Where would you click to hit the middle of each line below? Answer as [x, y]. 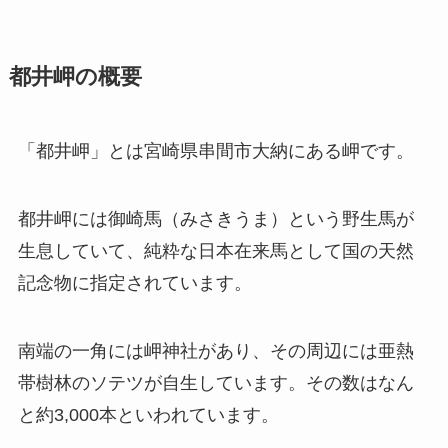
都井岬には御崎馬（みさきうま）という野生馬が [215, 219]
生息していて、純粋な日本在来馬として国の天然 [215, 251]
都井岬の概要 [75, 77]
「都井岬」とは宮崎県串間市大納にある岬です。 [215, 151]
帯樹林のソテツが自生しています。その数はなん [215, 383]
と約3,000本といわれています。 [148, 415]
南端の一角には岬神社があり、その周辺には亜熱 [215, 351]
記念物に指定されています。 [134, 283]
